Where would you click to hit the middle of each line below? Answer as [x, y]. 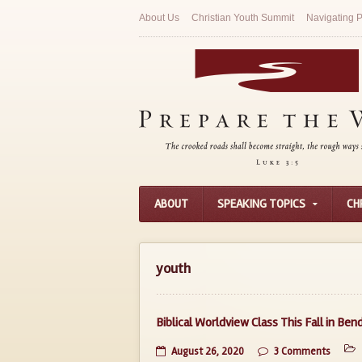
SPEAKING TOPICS [261, 204]
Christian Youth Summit [243, 18]
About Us [159, 18]
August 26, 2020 [208, 351]
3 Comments [302, 351]
